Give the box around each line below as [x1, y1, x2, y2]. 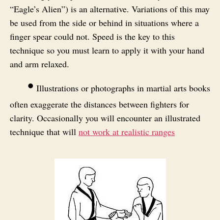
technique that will [10, 125, 79, 137]
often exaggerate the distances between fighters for [10, 98, 189, 110]
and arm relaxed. [10, 57, 69, 70]
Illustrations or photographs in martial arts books [34, 82, 210, 94]
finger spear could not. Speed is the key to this [10, 30, 175, 42]
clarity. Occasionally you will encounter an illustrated [10, 111, 200, 124]
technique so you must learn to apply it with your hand [10, 44, 204, 56]
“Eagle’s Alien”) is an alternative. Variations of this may [10, 2, 210, 15]
